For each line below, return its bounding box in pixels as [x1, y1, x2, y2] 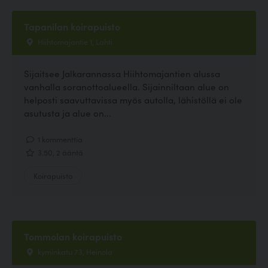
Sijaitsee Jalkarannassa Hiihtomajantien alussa [24, 67, 220, 80]
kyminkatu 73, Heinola [36, 245, 112, 257]
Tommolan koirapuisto [24, 229, 122, 243]
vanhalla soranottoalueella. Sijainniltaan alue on [24, 80, 229, 93]
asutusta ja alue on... [24, 106, 111, 119]
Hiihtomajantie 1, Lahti [36, 35, 112, 47]
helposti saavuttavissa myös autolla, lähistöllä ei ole [24, 93, 242, 106]
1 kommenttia [36, 133, 83, 145]
